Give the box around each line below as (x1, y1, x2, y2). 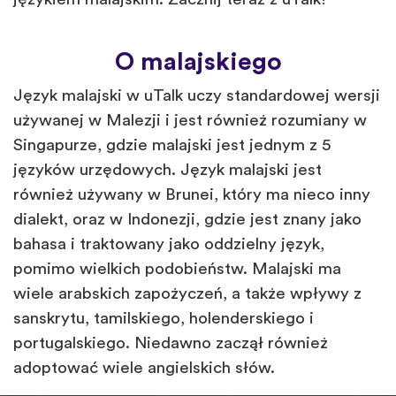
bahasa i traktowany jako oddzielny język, (13, 236, 324, 254)
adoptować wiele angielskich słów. (13, 360, 275, 377)
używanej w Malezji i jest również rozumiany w (13, 112, 367, 130)
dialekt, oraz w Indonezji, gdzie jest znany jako (13, 211, 362, 229)
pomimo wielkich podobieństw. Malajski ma (13, 261, 341, 278)
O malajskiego (114, 49, 282, 75)
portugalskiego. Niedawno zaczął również (13, 335, 328, 353)
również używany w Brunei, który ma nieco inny (13, 187, 370, 204)
